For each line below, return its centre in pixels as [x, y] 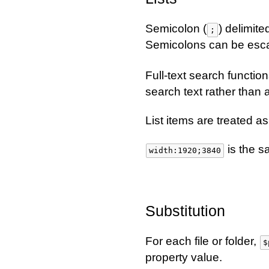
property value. [184, 258]
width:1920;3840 [185, 151]
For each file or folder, [202, 241]
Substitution [185, 211]
